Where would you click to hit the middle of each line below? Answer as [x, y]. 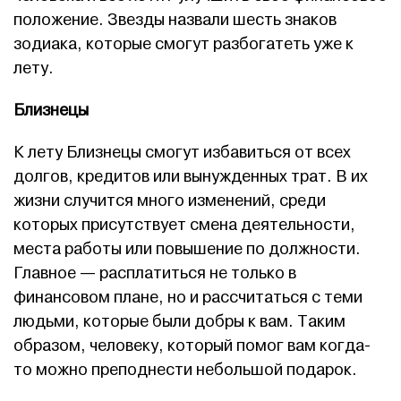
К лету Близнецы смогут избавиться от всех [182, 153]
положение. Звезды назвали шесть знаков [175, 20]
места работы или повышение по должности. [187, 249]
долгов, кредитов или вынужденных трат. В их [191, 177]
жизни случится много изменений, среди [170, 201]
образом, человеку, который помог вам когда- [192, 346]
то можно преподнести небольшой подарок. [185, 370]
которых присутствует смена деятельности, [184, 225]
